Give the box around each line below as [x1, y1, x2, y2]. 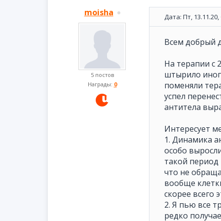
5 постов [90, 71, 114, 78]
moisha [84, 7, 113, 18]
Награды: [87, 80, 114, 88]
